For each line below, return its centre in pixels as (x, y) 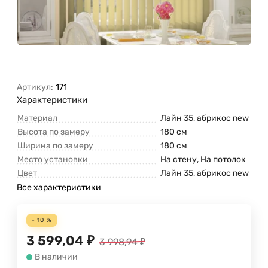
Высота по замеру (54, 132)
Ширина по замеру (55, 145)
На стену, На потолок (203, 159)
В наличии (56, 257)
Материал (37, 118)
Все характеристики (59, 187)
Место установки (53, 159)
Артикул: (35, 87)
